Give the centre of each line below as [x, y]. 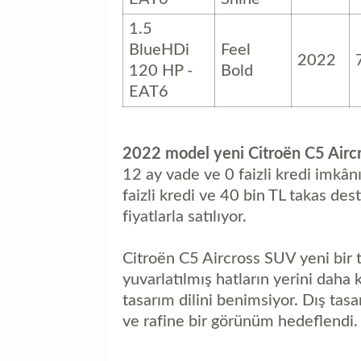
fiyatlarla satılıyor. [185, 216]
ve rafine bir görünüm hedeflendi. [240, 321]
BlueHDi [159, 50]
